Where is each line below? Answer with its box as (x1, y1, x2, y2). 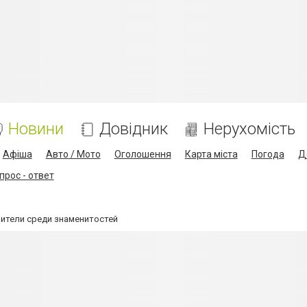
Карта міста (184, 149, 238, 160)
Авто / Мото (45, 149, 101, 160)
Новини (8, 119, 64, 138)
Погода (251, 149, 284, 160)
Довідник (99, 119, 168, 138)
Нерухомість (203, 119, 295, 138)
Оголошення (114, 149, 171, 160)
